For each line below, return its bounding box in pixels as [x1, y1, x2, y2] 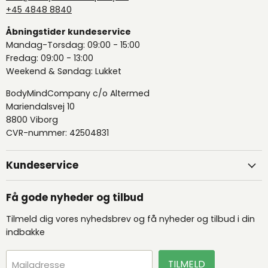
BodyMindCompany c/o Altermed [6, 87, 150, 99]
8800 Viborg [6, 113, 58, 126]
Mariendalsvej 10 [6, 100, 75, 112]
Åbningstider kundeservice [6, 25, 131, 38]
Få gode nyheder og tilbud [6, 190, 144, 205]
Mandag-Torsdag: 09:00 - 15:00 [6, 38, 140, 51]
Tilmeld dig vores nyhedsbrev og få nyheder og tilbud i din [6, 213, 255, 226]
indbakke [6, 226, 45, 239]
